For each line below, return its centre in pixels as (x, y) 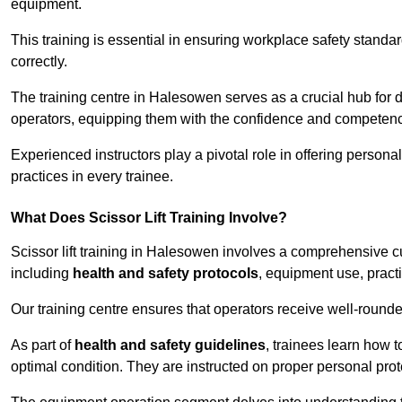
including (42, 274)
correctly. (39, 62)
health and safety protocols (166, 274)
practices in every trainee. (92, 177)
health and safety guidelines (170, 345)
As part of (43, 345)
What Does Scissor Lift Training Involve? (149, 218)
